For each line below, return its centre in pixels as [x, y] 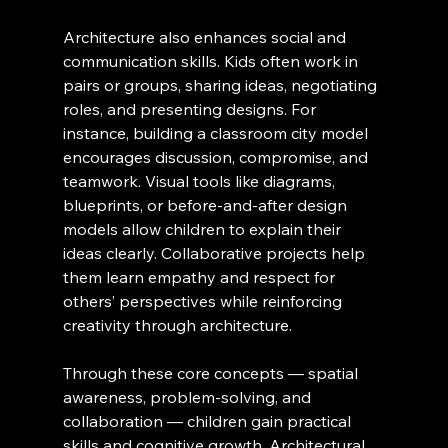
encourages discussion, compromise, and [217, 157]
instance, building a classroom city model [217, 133]
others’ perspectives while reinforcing [204, 301]
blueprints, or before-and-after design [206, 205]
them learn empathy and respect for [200, 277]
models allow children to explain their [203, 229]
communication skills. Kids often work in [212, 61]
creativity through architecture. [177, 325]
